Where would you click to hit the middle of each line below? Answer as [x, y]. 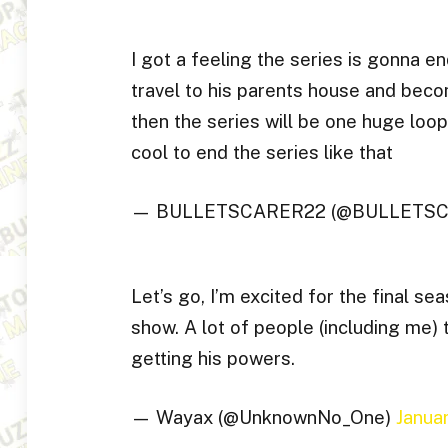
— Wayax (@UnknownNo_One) [263, 417]
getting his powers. [212, 357]
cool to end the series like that [261, 151]
